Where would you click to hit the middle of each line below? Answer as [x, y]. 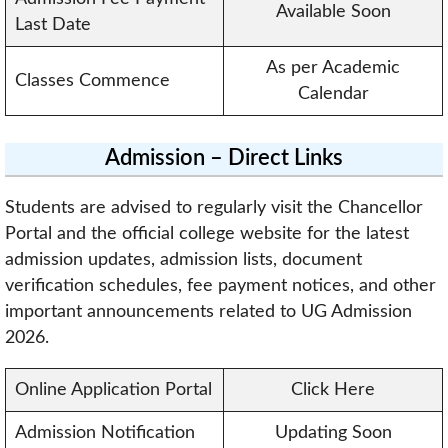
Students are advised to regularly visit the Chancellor [214, 207]
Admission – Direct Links [224, 158]
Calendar [333, 94]
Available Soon [333, 12]
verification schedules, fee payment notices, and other [220, 285]
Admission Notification [104, 432]
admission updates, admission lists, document [183, 259]
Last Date [52, 25]
